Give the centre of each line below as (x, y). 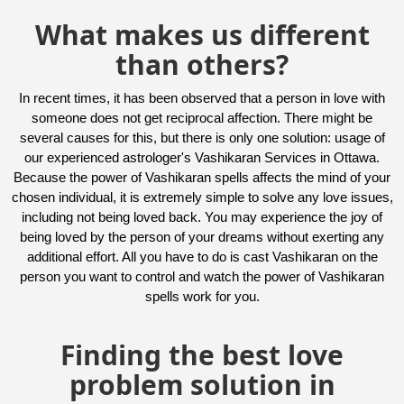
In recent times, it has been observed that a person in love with (202, 98)
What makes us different (202, 35)
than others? (202, 64)
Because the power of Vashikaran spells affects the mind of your (202, 177)
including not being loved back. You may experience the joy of (202, 217)
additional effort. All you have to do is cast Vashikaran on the (202, 257)
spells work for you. (202, 296)
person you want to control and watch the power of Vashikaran (202, 276)
